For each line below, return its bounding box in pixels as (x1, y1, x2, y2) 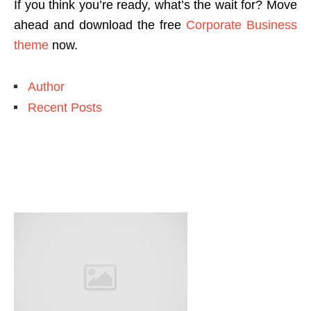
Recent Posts (28, 100, 102, 115)
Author (28, 79, 65, 94)
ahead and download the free (14, 17, 186, 32)
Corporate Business (186, 17, 297, 32)
